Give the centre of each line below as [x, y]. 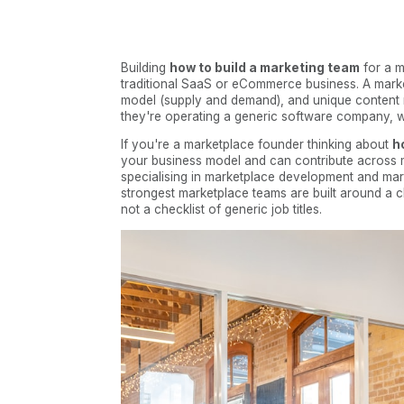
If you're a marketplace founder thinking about [257, 145]
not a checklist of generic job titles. [222, 210]
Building [146, 67]
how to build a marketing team [265, 67]
